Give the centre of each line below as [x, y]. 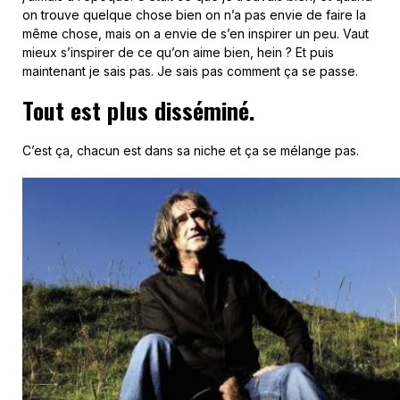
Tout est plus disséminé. [138, 110]
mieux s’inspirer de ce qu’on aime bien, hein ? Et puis [178, 52]
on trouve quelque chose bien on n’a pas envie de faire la [194, 14]
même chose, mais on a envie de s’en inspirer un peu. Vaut [196, 33]
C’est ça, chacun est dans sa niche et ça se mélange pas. [191, 150]
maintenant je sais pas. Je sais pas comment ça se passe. [190, 71]
